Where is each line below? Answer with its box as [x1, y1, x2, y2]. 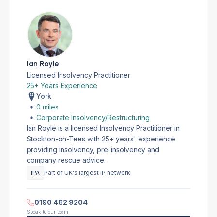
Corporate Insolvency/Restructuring [36, 113, 150, 122]
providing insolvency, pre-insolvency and [27, 145, 159, 154]
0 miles [36, 103, 59, 111]
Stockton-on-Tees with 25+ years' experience [27, 135, 175, 143]
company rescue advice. [27, 156, 106, 164]
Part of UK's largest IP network [44, 169, 130, 176]
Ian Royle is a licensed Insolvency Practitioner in [27, 124, 180, 132]
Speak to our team [27, 209, 68, 215]
